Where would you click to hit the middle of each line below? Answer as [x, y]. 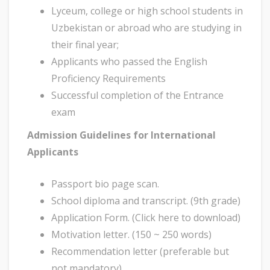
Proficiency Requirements [108, 79]
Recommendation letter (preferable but [140, 252]
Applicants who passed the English [129, 62]
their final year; [85, 45]
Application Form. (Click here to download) [146, 218]
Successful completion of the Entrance [137, 96]
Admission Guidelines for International [121, 135]
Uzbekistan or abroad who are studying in [146, 28]
